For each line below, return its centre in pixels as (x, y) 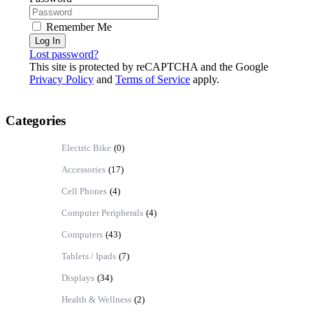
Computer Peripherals (102, 213)
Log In (48, 41)
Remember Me (78, 27)
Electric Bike (86, 148)
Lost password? (64, 54)
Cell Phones (84, 191)
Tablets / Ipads (89, 256)
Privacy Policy (61, 80)
